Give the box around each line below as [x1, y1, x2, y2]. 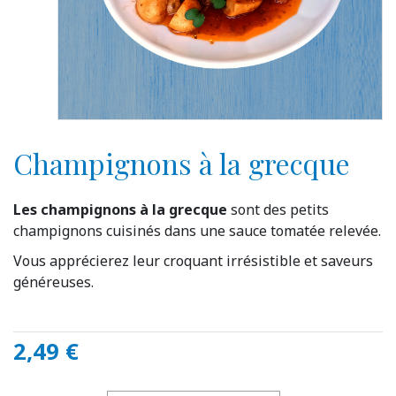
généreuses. [13, 272, 94, 293]
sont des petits [227, 200, 329, 220]
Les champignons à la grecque [13, 200, 227, 220]
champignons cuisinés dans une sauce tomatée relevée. [13, 221, 381, 241]
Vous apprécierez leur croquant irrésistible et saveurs [13, 251, 373, 271]
